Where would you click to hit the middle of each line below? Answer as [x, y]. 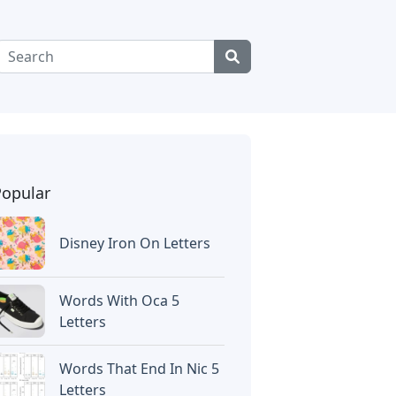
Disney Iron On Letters [135, 243]
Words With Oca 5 [120, 301]
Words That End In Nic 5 [140, 369]
